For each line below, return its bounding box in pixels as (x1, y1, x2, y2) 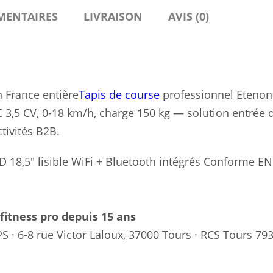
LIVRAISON (83, 9, 143, 24)
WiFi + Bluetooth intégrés (71, 154, 200, 169)
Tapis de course (79, 87, 160, 102)
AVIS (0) (168, 9, 209, 24)
